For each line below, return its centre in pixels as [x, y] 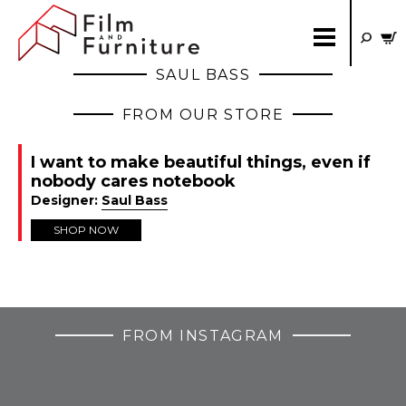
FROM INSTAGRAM [203, 336]
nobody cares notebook [133, 181]
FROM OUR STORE [203, 115]
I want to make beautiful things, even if [201, 162]
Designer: [66, 200]
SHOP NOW [86, 230]
